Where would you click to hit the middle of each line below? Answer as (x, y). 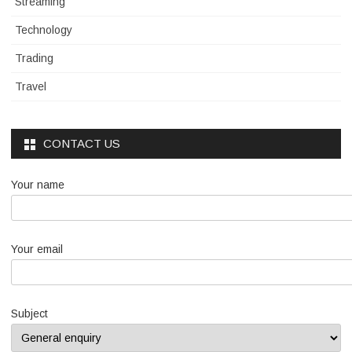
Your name (38, 185)
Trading (34, 59)
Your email (37, 249)
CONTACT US (82, 144)
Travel (31, 87)
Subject (29, 314)
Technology (44, 30)
